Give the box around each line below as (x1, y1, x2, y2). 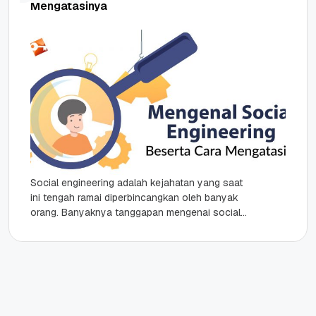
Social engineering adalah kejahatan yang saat (30, 176, 243, 189)
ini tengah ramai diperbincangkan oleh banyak (30, 191, 238, 204)
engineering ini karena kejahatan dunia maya (30, 221, 231, 233)
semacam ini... (30, 236, 93, 248)
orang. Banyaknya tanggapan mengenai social (30, 206, 241, 219)
